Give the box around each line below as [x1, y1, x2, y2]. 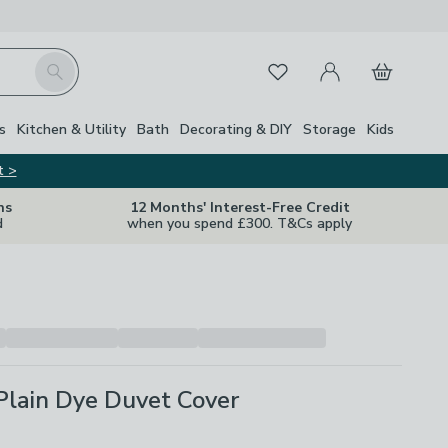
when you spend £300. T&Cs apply [127, 214, 352, 233]
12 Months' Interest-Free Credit [129, 198, 350, 217]
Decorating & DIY [180, 119, 292, 139]
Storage [303, 119, 356, 139]
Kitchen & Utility [17, 119, 126, 139]
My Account [306, 49, 390, 71]
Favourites [253, 57, 327, 79]
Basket [358, 49, 409, 71]
